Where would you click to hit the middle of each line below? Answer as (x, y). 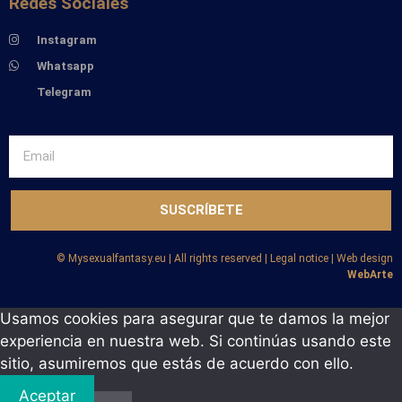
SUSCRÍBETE (201, 210)
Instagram (67, 39)
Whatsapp (66, 66)
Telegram (65, 92)
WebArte (370, 274)
